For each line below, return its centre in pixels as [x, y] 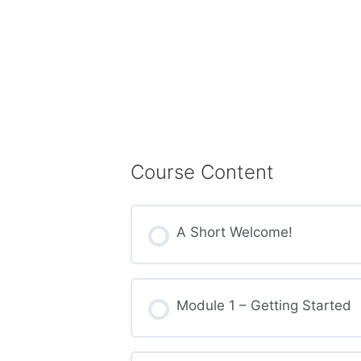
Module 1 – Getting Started [263, 305]
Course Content [202, 172]
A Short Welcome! [234, 232]
